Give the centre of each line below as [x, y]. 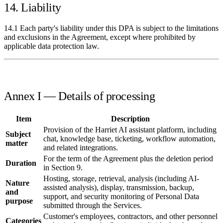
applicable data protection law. [52, 46]
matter [17, 143]
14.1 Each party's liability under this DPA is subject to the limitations [111, 28]
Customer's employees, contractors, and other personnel [130, 217]
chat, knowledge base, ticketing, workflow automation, [129, 139]
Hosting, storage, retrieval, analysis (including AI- [121, 179]
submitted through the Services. [93, 206]
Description [130, 119]
